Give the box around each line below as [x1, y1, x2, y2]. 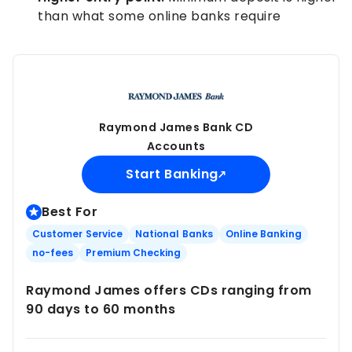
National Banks [134, 226, 213, 240]
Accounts [146, 137, 206, 154]
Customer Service [32, 226, 123, 240]
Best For [42, 202, 97, 221]
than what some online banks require [38, 6, 281, 25]
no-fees [32, 245, 74, 259]
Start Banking [126, 164, 218, 183]
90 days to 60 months [26, 299, 175, 318]
